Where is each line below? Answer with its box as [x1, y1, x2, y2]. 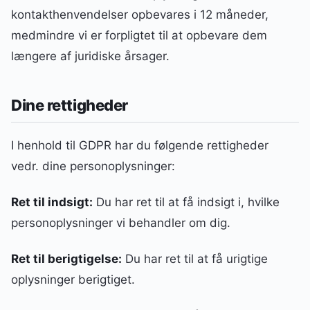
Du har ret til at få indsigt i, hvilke [93, 194, 280, 209]
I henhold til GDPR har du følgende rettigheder [11, 138, 268, 152]
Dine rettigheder [11, 95, 128, 114]
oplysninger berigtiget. [11, 272, 135, 286]
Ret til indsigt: [11, 194, 93, 209]
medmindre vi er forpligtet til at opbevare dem [11, 28, 267, 43]
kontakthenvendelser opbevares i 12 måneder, [11, 8, 268, 22]
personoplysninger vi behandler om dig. [11, 215, 230, 230]
